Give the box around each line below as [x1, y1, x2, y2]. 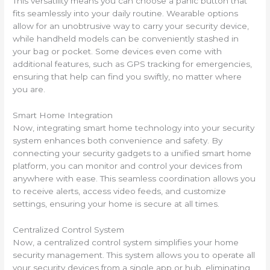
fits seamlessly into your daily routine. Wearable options [13, 8, 239, 18]
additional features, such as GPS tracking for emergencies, [13, 59, 253, 69]
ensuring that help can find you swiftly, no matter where [13, 72, 242, 81]
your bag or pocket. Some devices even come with [13, 46, 222, 56]
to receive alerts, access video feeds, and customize [13, 186, 227, 196]
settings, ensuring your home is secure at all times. [13, 198, 220, 209]
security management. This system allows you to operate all [13, 250, 256, 260]
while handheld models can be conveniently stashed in [13, 34, 239, 43]
